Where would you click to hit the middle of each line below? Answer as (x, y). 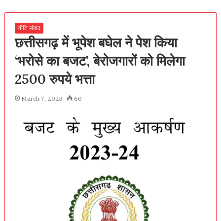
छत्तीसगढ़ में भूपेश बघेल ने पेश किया (96, 42)
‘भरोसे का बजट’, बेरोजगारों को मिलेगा (100, 60)
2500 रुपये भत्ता (55, 79)
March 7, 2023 (42, 98)
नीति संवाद (29, 28)
